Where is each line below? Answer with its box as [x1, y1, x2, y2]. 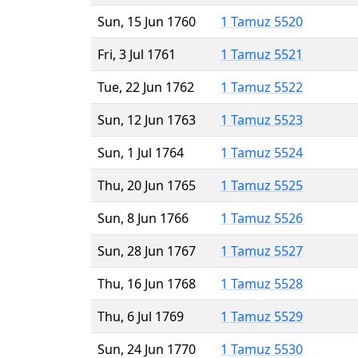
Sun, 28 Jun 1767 [97, 241, 196, 260]
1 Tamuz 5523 [221, 110, 303, 129]
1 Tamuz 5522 [221, 78, 303, 96]
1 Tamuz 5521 [221, 45, 303, 63]
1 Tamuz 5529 [221, 307, 303, 325]
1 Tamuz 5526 [221, 209, 303, 227]
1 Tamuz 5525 [221, 176, 303, 194]
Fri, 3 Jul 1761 [97, 45, 176, 63]
